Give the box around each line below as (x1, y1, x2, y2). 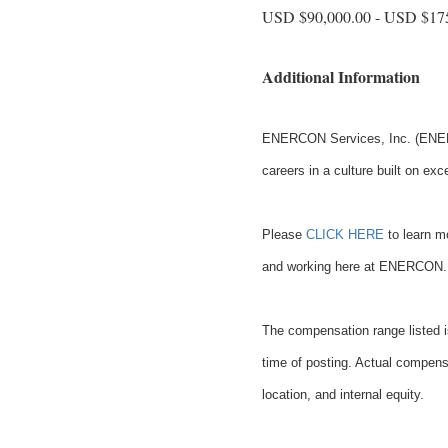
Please (262, 226, 306, 242)
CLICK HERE (306, 226, 384, 242)
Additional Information (262, 64, 420, 88)
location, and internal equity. (262, 386, 424, 402)
